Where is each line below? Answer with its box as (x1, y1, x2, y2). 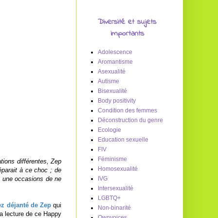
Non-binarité (98, 204, 131, 211)
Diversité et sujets (98, 16, 156, 28)
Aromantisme (98, 58, 133, 65)
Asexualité (98, 68, 126, 75)
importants (110, 28, 144, 39)
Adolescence (98, 49, 132, 55)
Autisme (98, 78, 119, 85)
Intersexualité (98, 185, 133, 192)
